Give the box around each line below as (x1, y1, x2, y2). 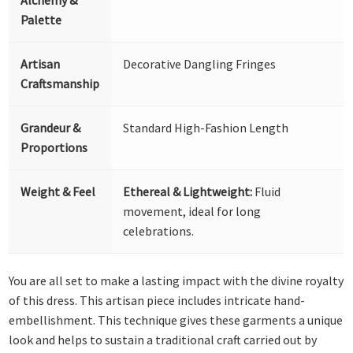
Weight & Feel (20, 183, 96, 199)
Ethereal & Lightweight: (123, 183, 253, 199)
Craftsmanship (20, 75, 100, 91)
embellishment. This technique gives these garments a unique (9, 312, 344, 329)
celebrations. (123, 222, 195, 239)
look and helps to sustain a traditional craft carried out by (9, 332, 318, 348)
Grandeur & (20, 119, 81, 136)
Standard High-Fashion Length (123, 119, 289, 136)
